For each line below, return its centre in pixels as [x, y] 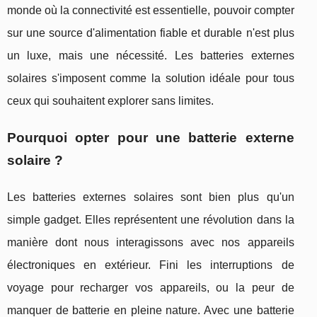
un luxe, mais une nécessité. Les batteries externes [151, 56]
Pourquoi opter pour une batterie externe [151, 138]
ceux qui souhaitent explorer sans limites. [110, 101]
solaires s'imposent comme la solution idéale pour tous [151, 79]
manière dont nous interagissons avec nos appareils [151, 243]
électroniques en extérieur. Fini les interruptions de [151, 265]
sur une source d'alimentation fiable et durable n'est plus [151, 33]
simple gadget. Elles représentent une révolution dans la [151, 220]
